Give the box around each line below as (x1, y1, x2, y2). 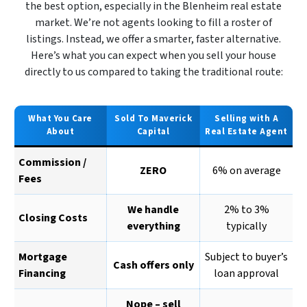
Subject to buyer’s (205, 249, 288, 265)
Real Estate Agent (205, 125, 288, 138)
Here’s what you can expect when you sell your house (31, 48, 276, 64)
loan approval (214, 266, 279, 282)
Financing (19, 266, 66, 282)
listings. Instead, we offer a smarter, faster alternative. (26, 32, 281, 47)
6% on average (212, 163, 281, 179)
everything (126, 219, 180, 234)
